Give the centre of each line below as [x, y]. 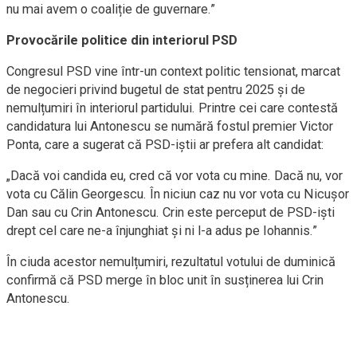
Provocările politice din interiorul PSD [122, 40]
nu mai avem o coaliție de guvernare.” [111, 9]
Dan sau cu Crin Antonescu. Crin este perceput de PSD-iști [171, 212]
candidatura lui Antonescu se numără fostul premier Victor [170, 126]
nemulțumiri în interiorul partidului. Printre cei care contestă [172, 108]
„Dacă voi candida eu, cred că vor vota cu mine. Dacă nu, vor [175, 176]
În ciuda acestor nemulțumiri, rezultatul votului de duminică [171, 262]
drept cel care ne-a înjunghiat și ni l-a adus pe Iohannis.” [162, 231]
